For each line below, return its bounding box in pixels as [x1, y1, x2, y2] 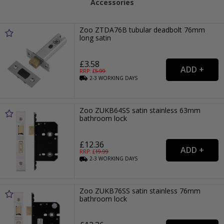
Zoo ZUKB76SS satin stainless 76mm [79, 186, 201, 196]
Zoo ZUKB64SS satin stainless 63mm [79, 105, 201, 115]
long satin [79, 32, 111, 42]
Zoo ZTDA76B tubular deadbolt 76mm [79, 24, 205, 34]
